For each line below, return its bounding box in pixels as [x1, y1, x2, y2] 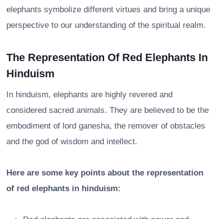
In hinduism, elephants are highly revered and [6, 89, 173, 99]
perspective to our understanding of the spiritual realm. [6, 20, 206, 30]
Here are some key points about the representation [6, 168, 203, 177]
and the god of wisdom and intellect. [6, 136, 137, 146]
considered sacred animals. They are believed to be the [6, 105, 209, 115]
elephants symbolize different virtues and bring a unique [6, 4, 210, 14]
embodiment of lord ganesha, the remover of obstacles [6, 121, 205, 131]
